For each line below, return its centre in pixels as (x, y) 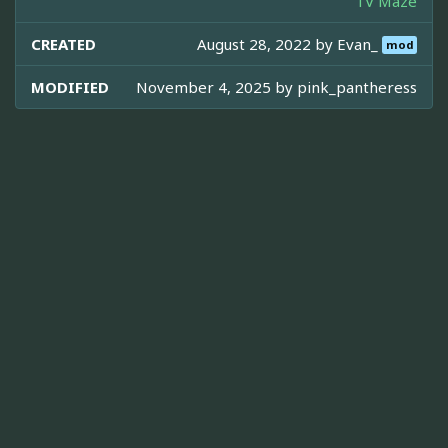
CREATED (63, 43)
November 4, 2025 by (216, 86)
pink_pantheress (357, 86)
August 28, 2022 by (267, 43)
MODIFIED (70, 86)
